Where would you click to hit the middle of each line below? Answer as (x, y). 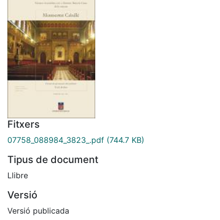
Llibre (18, 175)
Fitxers (24, 124)
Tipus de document (53, 159)
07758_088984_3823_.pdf (56, 140)
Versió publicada (38, 210)
